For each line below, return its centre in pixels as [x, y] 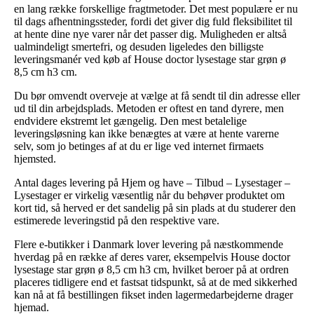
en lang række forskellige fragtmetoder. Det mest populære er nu [156, 8]
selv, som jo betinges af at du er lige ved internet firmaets [139, 146]
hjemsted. [35, 158]
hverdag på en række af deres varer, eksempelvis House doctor [152, 257]
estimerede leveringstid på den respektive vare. [117, 220]
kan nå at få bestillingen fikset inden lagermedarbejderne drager [153, 294]
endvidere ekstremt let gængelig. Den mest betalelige [130, 121]
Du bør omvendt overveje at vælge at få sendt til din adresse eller [157, 95]
